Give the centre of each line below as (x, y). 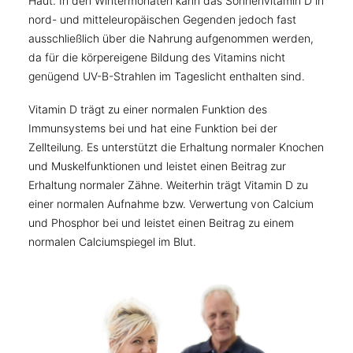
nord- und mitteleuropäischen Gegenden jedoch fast (162, 19)
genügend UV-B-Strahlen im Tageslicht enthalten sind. (167, 76)
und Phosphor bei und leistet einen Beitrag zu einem (161, 223)
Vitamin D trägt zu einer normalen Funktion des (148, 109)
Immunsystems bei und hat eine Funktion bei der (153, 128)
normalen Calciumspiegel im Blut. (112, 242)
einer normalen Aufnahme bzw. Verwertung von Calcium (171, 204)
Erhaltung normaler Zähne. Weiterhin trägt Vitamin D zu (168, 185)
